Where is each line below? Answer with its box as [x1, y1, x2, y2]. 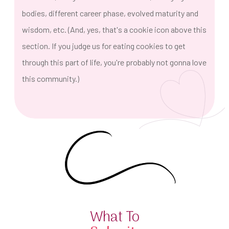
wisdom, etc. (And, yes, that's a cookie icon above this [22, 25, 207, 35]
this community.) [22, 74, 82, 84]
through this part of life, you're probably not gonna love [22, 57, 207, 67]
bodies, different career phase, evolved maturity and [22, 8, 198, 18]
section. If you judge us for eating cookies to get [22, 41, 186, 51]
